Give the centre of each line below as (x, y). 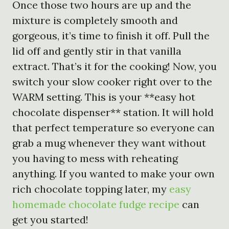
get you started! (50, 219)
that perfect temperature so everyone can (113, 127)
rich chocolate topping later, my (91, 189)
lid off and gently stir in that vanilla (97, 51)
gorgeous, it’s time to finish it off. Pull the (111, 35)
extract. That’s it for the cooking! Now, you (114, 66)
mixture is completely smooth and (95, 20)
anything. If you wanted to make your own (113, 173)
